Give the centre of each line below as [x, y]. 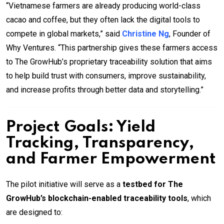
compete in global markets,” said [64, 34]
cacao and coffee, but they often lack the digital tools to [103, 20]
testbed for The [153, 184]
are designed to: [34, 212]
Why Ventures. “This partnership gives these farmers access [112, 48]
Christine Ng [145, 34]
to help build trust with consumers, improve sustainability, [106, 76]
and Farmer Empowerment [111, 159]
